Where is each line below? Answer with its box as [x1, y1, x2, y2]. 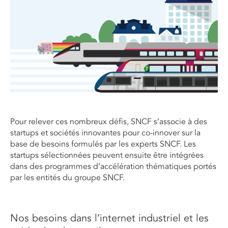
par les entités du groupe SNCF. [10, 173, 125, 183]
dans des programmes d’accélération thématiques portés [10, 161, 216, 172]
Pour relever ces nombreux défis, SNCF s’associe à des [10, 117, 207, 127]
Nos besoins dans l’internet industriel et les [10, 212, 209, 225]
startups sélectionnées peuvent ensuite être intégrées [10, 150, 204, 161]
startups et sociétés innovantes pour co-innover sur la [10, 128, 201, 138]
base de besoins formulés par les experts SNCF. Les [10, 139, 196, 150]
